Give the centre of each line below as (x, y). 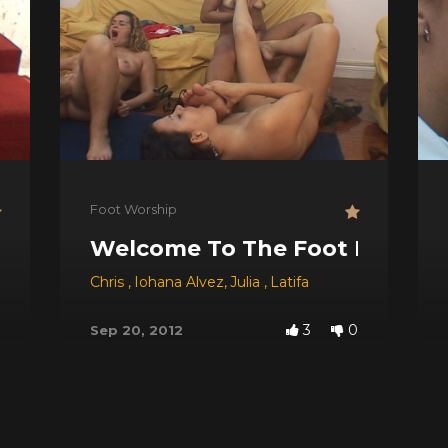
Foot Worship (133, 208)
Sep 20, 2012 (136, 329)
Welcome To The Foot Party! (256, 248)
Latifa (289, 281)
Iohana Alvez (179, 281)
